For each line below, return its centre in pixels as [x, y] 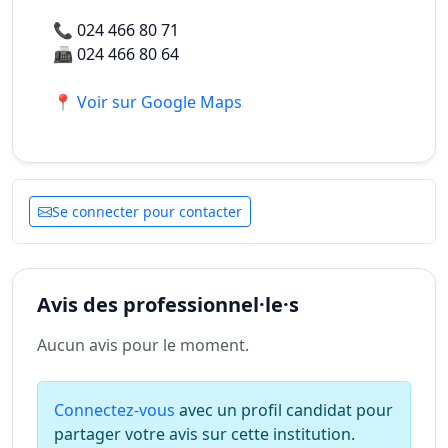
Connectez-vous [114, 410]
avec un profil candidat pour [284, 410]
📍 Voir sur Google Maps [147, 102]
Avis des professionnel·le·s [168, 304]
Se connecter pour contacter [147, 211]
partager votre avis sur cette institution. [204, 434]
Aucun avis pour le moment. [143, 345]
